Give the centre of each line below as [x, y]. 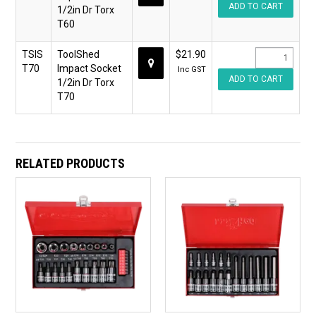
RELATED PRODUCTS [71, 164]
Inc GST [192, 70]
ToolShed [79, 55]
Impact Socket [90, 69]
